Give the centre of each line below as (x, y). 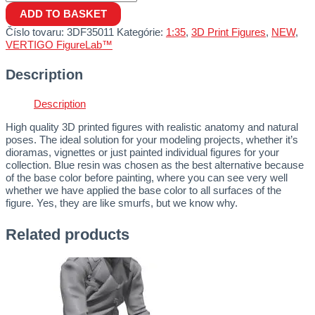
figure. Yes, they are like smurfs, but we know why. (122, 203)
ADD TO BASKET (63, 14)
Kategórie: (140, 33)
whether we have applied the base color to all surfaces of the (143, 190)
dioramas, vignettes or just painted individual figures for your (142, 152)
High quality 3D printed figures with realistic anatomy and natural (152, 127)
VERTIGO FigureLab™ (59, 45)
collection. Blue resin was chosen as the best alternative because (155, 165)
